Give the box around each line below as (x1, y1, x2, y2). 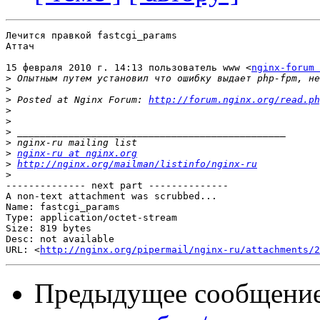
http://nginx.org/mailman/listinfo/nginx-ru (17, 159, 257, 170)
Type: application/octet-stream (6, 212, 177, 224)
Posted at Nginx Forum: (11, 94, 149, 106)
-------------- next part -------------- (6, 180, 229, 191)
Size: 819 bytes (6, 223, 91, 234)
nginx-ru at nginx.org (17, 148, 137, 159)
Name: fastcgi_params (6, 201, 120, 213)
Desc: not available (6, 234, 114, 245)
